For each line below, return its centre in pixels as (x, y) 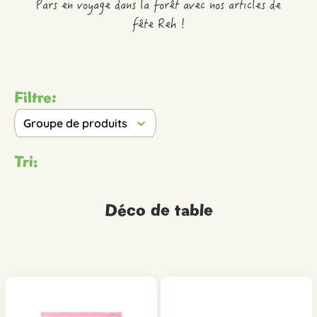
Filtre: (35, 97)
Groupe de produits (75, 123)
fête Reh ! (158, 25)
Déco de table (158, 210)
